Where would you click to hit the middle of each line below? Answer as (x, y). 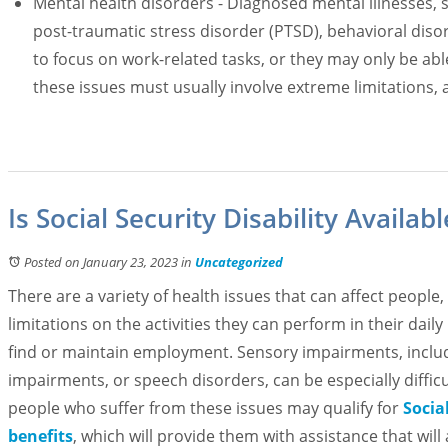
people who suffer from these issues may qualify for (203, 408)
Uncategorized (239, 262)
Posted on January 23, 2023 (101, 262)
